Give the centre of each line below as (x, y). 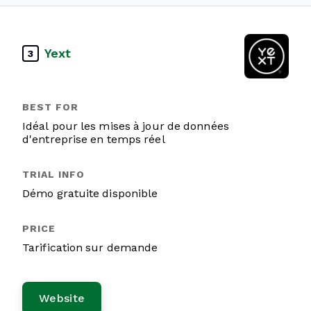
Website (62, 298)
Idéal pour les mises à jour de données (126, 126)
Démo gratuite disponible (90, 193)
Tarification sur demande (90, 247)
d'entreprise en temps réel (94, 139)
